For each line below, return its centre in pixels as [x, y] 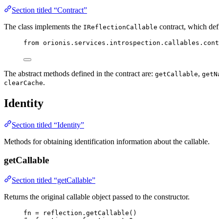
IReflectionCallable [120, 27]
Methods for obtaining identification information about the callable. [107, 141]
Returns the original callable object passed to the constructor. [97, 197]
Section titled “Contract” [49, 10]
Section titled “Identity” [48, 125]
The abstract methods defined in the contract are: [79, 73]
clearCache [23, 83]
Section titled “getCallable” [54, 180]
